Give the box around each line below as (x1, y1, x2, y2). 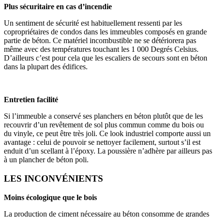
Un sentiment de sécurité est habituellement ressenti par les (4, 19, 182, 28)
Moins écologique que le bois (4, 193, 97, 201)
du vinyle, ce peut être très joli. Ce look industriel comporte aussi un (4, 129, 211, 138)
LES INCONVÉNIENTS (4, 173, 103, 184)
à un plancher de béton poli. (4, 155, 89, 164)
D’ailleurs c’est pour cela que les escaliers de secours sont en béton (4, 54, 207, 62)
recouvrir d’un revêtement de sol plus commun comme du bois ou (4, 121, 204, 129)
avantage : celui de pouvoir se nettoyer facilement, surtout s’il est (4, 138, 201, 147)
